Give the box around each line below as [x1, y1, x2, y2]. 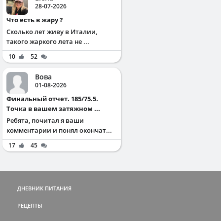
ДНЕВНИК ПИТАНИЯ [17, 184, 72, 192]
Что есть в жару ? [11, 15, 63, 24]
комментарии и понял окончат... [6, 125, 112, 135]
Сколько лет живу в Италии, [6, 27, 97, 36]
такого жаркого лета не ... [6, 37, 89, 46]
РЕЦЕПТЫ [17, 201, 42, 209]
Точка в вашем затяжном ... [6, 104, 100, 113]
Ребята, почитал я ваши [6, 115, 84, 125]
